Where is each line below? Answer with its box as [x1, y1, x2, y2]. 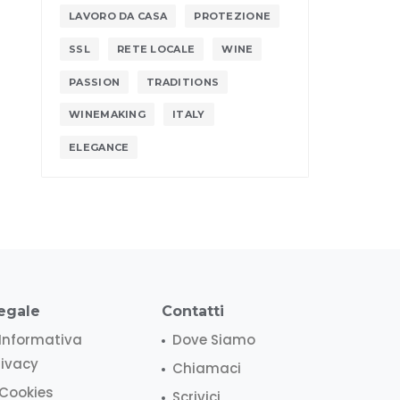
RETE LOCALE [116, 42, 196, 55]
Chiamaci [172, 358, 241, 378]
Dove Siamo [172, 329, 255, 349]
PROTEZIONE [194, 10, 271, 23]
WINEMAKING [69, 108, 146, 121]
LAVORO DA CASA [69, 10, 168, 23]
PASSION [69, 75, 121, 88]
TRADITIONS [146, 75, 220, 88]
